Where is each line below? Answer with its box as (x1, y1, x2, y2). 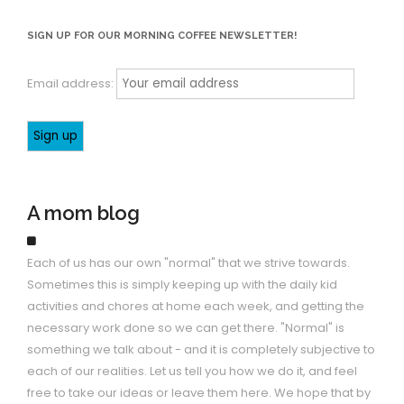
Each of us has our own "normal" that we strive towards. (27, 254, 350, 271)
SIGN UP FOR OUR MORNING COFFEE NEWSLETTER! (27, 30, 297, 41)
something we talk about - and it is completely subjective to (27, 341, 375, 358)
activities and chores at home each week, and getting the (27, 298, 364, 315)
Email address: (27, 75, 116, 92)
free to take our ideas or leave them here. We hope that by (27, 384, 371, 401)
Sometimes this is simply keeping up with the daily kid (27, 276, 337, 293)
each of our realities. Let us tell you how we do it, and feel (27, 363, 357, 380)
